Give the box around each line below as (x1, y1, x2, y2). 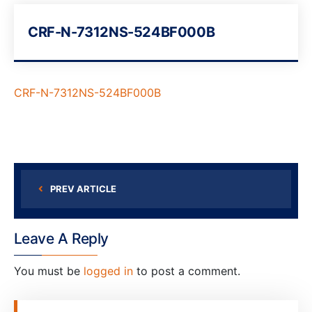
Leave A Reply (14, 230, 109, 247)
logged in (84, 264, 133, 278)
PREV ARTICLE (50, 183, 116, 194)
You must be (14, 264, 84, 278)
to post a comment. (133, 264, 240, 278)
